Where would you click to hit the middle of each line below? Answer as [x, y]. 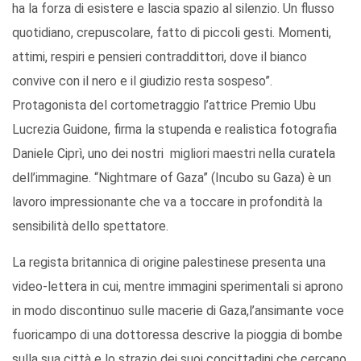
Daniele [35, 154]
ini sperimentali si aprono [274, 287]
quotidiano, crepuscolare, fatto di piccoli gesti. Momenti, [172, 33]
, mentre [143, 287]
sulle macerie [164, 311]
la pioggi [255, 335]
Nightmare [128, 178]
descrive [206, 335]
